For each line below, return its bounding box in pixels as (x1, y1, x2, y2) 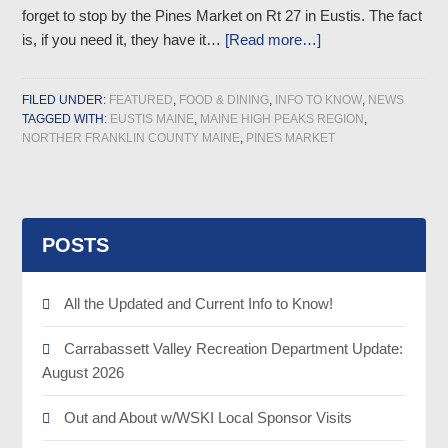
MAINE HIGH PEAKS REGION (200, 112, 365, 126)
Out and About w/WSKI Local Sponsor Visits (64, 409, 353, 426)
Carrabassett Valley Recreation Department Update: (64, 340, 404, 357)
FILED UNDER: (22, 93, 110, 107)
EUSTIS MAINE (110, 112, 195, 126)
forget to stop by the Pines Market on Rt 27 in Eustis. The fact (22, 7, 423, 24)
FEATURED (109, 93, 174, 107)
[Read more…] (225, 31, 322, 48)
